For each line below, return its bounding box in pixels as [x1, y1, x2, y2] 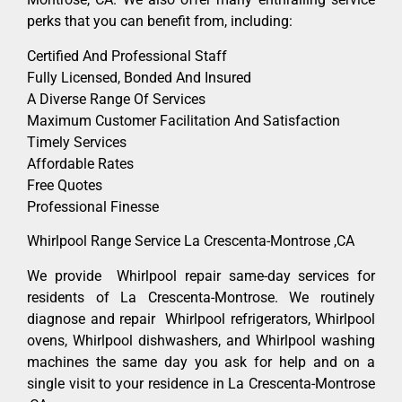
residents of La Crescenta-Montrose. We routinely [27, 288, 375, 306]
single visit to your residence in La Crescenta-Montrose [27, 374, 375, 392]
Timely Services [27, 133, 127, 151]
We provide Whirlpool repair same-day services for [27, 267, 375, 284]
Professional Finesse [27, 197, 159, 215]
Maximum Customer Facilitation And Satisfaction [27, 111, 340, 129]
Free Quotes [27, 176, 102, 194]
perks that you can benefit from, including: [27, 13, 293, 31]
